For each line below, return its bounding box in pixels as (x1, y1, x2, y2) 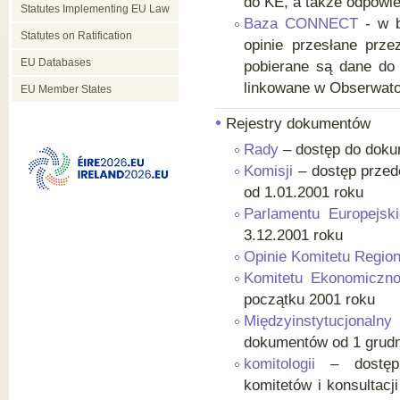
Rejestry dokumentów (226, 115, 371, 132)
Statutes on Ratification (21, 29, 132, 42)
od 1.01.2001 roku (244, 184, 363, 201)
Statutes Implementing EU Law (21, 3, 170, 15)
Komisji (244, 162, 293, 179)
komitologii (244, 355, 315, 372)
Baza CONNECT (244, 15, 358, 32)
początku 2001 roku (244, 291, 375, 308)
